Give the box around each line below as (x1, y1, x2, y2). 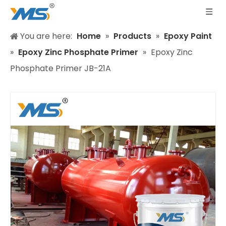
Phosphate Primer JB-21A (10, 63, 111, 74)
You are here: (20, 30, 72, 42)
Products (114, 30, 151, 42)
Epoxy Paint (164, 30, 212, 42)
